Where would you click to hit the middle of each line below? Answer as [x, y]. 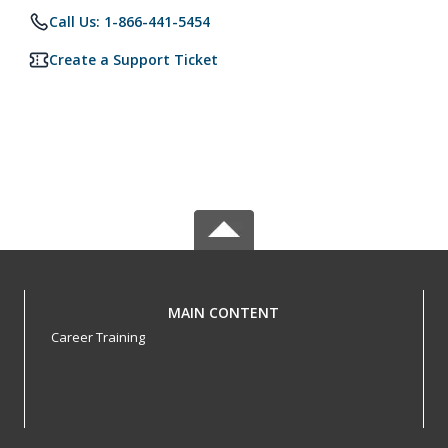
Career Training [97, 337]
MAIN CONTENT [224, 312]
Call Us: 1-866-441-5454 [129, 21]
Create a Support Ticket [133, 59]
